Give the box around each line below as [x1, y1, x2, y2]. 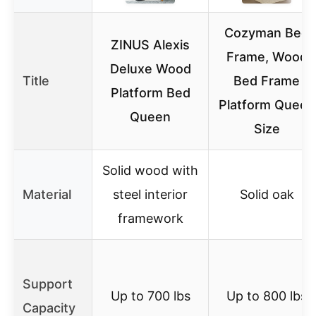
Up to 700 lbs [110, 288, 190, 304]
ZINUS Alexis [111, 37, 190, 53]
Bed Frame [233, 73, 300, 89]
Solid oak [239, 187, 294, 202]
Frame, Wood [226, 49, 308, 65]
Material [23, 187, 71, 202]
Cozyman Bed [224, 25, 309, 41]
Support [23, 276, 73, 292]
